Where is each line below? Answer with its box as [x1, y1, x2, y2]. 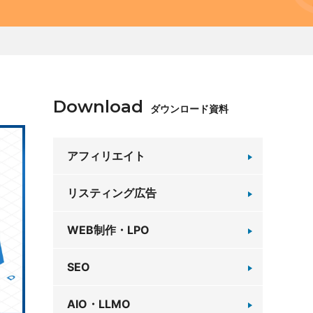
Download [53, 96, 143, 117]
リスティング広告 [67, 186, 156, 200]
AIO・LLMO [67, 297, 131, 311]
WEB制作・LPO [67, 223, 150, 237]
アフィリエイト [67, 149, 145, 163]
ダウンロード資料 [150, 103, 228, 115]
